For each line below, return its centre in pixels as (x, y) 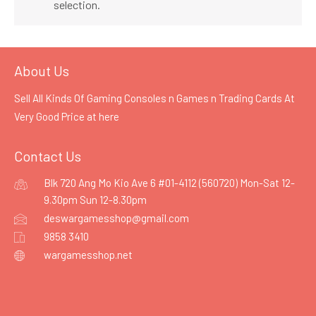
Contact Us (48, 156)
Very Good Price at (56, 117)
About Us (42, 71)
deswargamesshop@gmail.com (116, 218)
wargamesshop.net (88, 255)
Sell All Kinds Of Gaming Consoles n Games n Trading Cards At (154, 98)
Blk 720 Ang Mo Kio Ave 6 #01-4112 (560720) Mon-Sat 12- (169, 183)
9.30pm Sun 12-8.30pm (95, 200)
